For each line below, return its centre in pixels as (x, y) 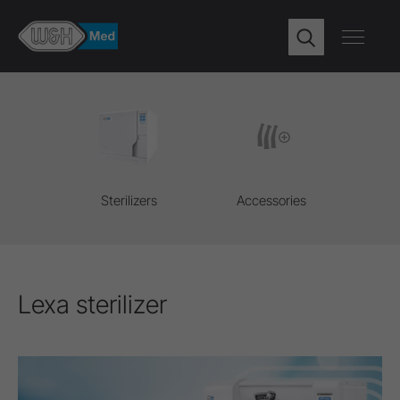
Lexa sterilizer (92, 304)
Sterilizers (129, 200)
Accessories (271, 200)
